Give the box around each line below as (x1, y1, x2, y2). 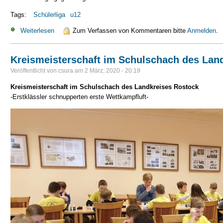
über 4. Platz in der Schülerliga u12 (54, 26, 155, 34)
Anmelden (187, 26, 217, 34)
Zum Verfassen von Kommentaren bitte (73, 26, 188, 34)
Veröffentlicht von (10, 67, 58, 74)
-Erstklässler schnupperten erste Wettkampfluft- (10, 93, 148, 101)
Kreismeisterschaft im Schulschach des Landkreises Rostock (10, 83, 199, 91)
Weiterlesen (20, 26, 54, 34)
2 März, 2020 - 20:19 (85, 67, 140, 74)
